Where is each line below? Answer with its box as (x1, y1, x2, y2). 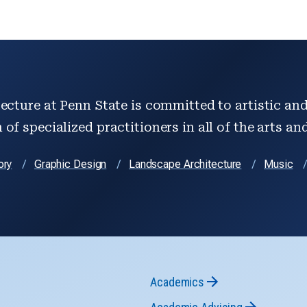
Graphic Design (34, 157, 107, 171)
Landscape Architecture (128, 157, 242, 171)
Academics (150, 274, 205, 289)
